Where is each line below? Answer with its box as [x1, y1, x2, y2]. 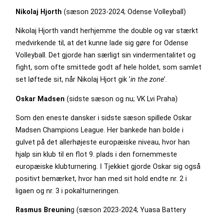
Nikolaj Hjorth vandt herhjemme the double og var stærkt [16, 27, 198, 35]
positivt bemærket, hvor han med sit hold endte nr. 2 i [16, 174, 187, 182]
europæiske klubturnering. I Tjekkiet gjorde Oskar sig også [16, 162, 200, 170]
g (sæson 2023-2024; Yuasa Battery [71, 206, 186, 214]
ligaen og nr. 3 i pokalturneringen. [16, 186, 120, 195]
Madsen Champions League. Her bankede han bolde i [16, 126, 183, 134]
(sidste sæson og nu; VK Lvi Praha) [65, 94, 178, 103]
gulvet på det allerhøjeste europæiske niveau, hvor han [16, 138, 190, 146]
